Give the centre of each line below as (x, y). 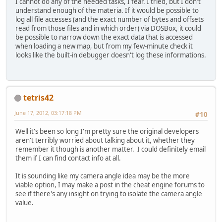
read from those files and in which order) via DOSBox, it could (108, 28)
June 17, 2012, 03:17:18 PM (48, 112)
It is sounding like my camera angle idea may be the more (103, 176)
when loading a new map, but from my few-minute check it (104, 46)
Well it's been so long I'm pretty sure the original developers (107, 132)
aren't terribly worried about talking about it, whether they (105, 140)
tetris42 (38, 97)
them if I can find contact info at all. (68, 158)
